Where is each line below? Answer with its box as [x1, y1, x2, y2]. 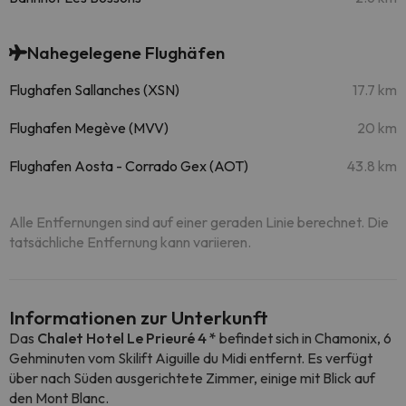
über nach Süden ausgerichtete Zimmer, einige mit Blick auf [9, 369, 375, 387]
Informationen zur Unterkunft [9, 305, 268, 329]
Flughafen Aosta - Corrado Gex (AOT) [9, 157, 248, 175]
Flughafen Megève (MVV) [9, 119, 169, 137]
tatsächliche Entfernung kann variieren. [9, 233, 251, 251]
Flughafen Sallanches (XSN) [9, 81, 179, 99]
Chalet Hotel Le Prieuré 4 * [37, 329, 217, 347]
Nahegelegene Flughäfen [27, 42, 225, 63]
